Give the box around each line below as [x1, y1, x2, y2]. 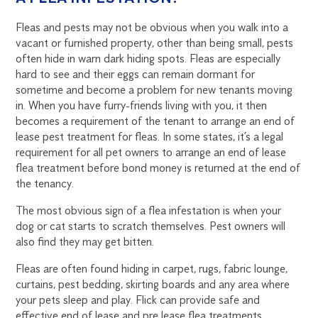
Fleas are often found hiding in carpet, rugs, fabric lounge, [16, 262, 288, 276]
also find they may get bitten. [16, 235, 155, 249]
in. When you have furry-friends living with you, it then [16, 99, 268, 113]
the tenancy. [16, 177, 75, 191]
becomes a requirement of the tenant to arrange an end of [16, 114, 295, 128]
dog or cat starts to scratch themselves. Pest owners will [16, 219, 286, 234]
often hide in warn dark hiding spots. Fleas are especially [16, 52, 281, 66]
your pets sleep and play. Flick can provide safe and [16, 293, 261, 307]
